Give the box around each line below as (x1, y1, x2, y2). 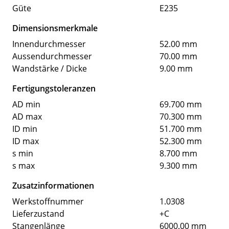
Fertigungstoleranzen (12, 82, 96, 94)
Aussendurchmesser (12, 50, 92, 62)
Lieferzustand (12, 208, 64, 219)
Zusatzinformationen (12, 179, 94, 191)
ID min (12, 123, 37, 134)
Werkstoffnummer (12, 195, 84, 207)
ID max (12, 135, 39, 147)
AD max (12, 110, 42, 122)
